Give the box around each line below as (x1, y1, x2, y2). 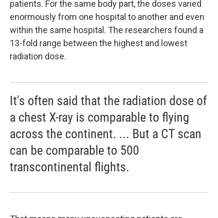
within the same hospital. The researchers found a (10, 25, 203, 35)
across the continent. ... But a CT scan (10, 127, 201, 141)
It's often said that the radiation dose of (10, 93, 207, 108)
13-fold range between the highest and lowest (10, 38, 187, 48)
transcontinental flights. (10, 160, 129, 174)
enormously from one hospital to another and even (10, 12, 204, 22)
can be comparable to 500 (10, 143, 139, 158)
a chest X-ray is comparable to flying (10, 110, 189, 125)
